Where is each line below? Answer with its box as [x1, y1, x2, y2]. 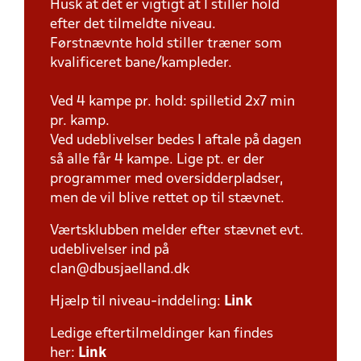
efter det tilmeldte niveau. [50, 18, 219, 31]
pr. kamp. [50, 114, 110, 128]
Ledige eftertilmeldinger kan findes [50, 327, 273, 341]
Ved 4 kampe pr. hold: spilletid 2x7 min [50, 95, 295, 109]
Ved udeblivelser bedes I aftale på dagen [50, 134, 301, 147]
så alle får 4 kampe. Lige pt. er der [50, 153, 264, 167]
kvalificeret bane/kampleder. [50, 56, 232, 70]
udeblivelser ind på [50, 243, 169, 257]
